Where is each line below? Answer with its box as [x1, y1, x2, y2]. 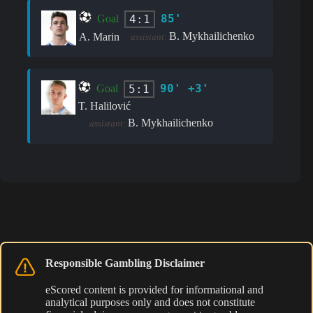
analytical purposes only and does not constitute [45, 296, 255, 308]
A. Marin [79, 30, 119, 43]
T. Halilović [78, 99, 131, 112]
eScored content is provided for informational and [45, 283, 263, 296]
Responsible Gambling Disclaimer [45, 256, 205, 269]
